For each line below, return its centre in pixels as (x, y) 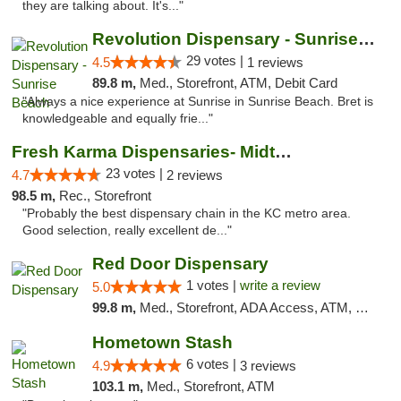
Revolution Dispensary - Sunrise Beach (366, 39)
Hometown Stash (162, 342)
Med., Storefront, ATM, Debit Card (238, 83)
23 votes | (136, 173)
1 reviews (275, 62)
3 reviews (268, 366)
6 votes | (213, 364)
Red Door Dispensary (180, 264)
